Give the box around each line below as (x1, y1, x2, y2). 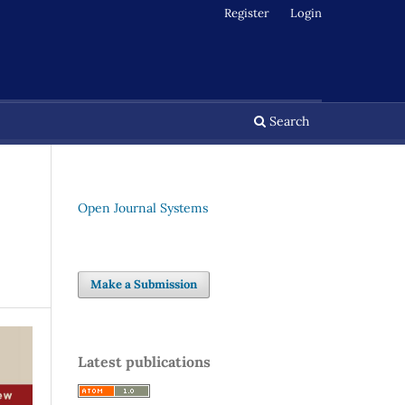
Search (266, 112, 309, 129)
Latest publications (78, 352, 211, 371)
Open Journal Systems (78, 199, 208, 216)
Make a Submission (90, 276, 198, 292)
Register (224, 5, 270, 21)
